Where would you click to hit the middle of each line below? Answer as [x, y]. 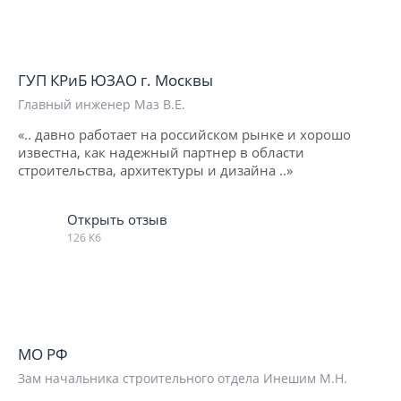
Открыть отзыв [117, 219]
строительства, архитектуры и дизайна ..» [155, 170]
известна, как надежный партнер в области [161, 152]
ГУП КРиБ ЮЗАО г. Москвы [115, 80]
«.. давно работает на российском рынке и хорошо [184, 134]
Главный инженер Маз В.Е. [102, 104]
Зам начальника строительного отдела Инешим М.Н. [183, 378]
